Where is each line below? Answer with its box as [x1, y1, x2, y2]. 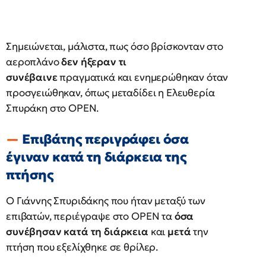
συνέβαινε [6, 71, 58, 84]
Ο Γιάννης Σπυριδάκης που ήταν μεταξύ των [6, 194, 205, 207]
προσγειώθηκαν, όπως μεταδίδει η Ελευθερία [6, 86, 215, 99]
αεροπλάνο [6, 55, 62, 68]
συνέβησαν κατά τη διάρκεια [6, 225, 151, 238]
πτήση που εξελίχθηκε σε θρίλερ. [6, 240, 159, 254]
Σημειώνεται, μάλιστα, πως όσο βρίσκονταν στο [6, 40, 223, 53]
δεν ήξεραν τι [61, 55, 127, 68]
